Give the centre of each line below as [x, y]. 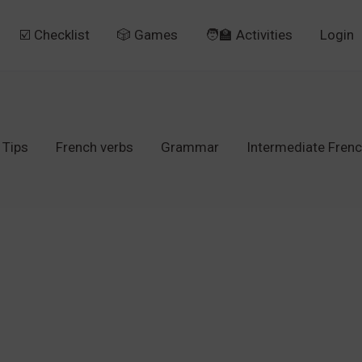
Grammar [190, 147]
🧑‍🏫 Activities [249, 35]
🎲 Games [148, 35]
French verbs [94, 147]
